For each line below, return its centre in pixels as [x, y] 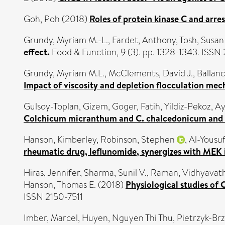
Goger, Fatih [136, 106]
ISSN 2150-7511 [53, 197]
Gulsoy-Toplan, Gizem [66, 106]
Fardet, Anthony [144, 40]
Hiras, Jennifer [52, 173]
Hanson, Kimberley [60, 140]
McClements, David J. [151, 73]
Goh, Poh [42, 19]
